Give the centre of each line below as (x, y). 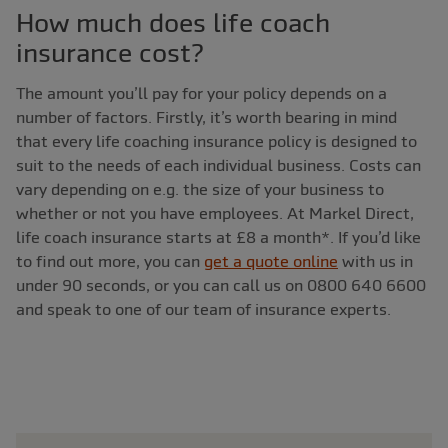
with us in (375, 261)
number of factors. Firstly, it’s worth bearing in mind (206, 117)
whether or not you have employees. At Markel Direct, (215, 213)
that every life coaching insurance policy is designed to (216, 141)
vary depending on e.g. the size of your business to (200, 189)
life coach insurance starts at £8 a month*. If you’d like (218, 237)
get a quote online (271, 261)
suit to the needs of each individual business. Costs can (218, 165)
